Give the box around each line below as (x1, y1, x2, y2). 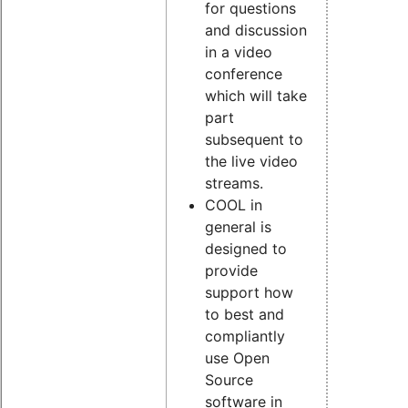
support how (204, 283, 293, 302)
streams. (204, 174, 263, 193)
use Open (204, 349, 270, 368)
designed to (204, 240, 287, 259)
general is (204, 218, 271, 237)
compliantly (204, 327, 285, 346)
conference (204, 65, 282, 84)
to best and (204, 305, 284, 324)
